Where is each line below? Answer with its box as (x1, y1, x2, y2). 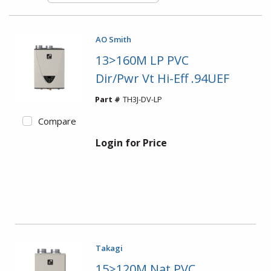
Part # (94, 94, 120, 105)
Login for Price (95, 136, 167, 149)
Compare (38, 114, 76, 127)
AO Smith (95, 34, 131, 45)
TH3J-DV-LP (122, 94, 162, 105)
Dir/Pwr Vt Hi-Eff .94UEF (95, 70, 229, 87)
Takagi (95, 243, 123, 253)
